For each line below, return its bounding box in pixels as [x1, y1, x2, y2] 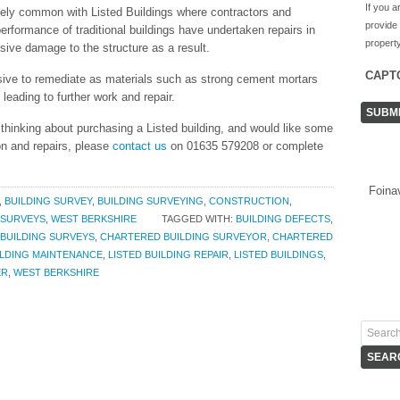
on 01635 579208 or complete [167, 139, 323, 153]
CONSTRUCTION [209, 196, 289, 206]
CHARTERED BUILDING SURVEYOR [100, 231, 267, 242]
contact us [112, 139, 167, 153]
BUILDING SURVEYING [97, 196, 204, 206]
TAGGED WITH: [162, 213, 236, 224]
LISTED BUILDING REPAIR [108, 249, 229, 260]
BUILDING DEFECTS [236, 213, 330, 224]
